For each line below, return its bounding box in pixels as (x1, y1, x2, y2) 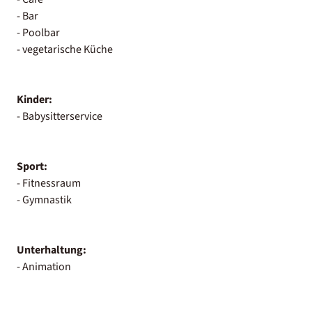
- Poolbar (17, 24, 60, 40)
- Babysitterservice (17, 108, 102, 124)
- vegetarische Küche (17, 41, 113, 57)
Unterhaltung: (17, 242, 86, 258)
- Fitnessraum (17, 175, 81, 191)
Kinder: (17, 91, 52, 107)
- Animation (17, 258, 71, 274)
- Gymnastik (17, 192, 72, 208)
